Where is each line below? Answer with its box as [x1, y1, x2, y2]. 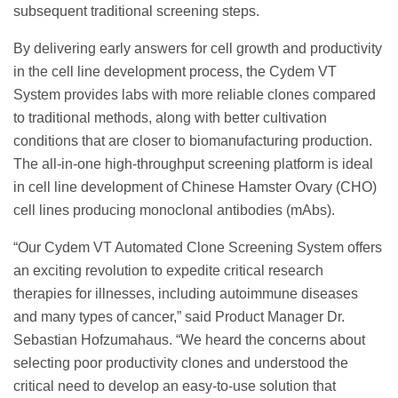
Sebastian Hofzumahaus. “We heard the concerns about [13, 332, 365, 348]
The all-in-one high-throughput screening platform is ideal [13, 156, 373, 172]
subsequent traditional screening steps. [13, 4, 259, 20]
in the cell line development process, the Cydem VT [13, 64, 337, 80]
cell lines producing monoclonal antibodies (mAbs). [13, 203, 335, 219]
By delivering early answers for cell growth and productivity [13, 41, 382, 57]
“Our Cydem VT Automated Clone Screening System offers [13, 240, 382, 256]
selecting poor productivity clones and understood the [13, 355, 348, 371]
